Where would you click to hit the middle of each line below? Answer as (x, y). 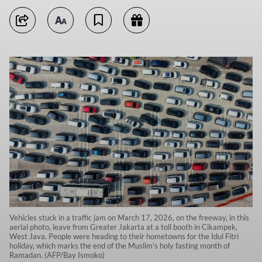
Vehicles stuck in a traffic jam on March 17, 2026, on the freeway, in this (129, 218)
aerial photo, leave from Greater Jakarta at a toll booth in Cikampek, (123, 227)
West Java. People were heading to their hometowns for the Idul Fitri (124, 237)
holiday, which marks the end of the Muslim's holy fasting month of (120, 246)
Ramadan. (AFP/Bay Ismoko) (57, 255)
